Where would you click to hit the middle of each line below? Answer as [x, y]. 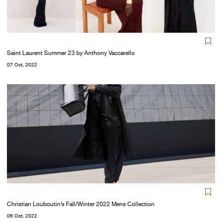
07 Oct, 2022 [22, 65]
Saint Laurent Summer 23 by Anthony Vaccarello [71, 53]
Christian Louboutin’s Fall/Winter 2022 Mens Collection [81, 204]
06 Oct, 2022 [22, 216]
